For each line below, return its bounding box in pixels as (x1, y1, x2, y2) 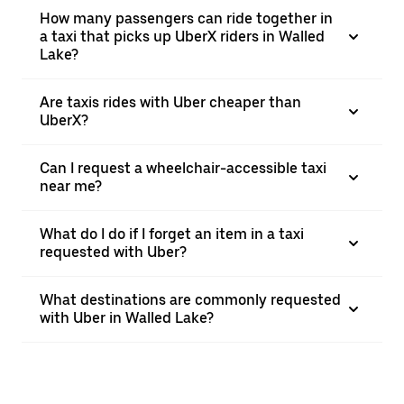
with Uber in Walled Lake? (40, 309, 214, 326)
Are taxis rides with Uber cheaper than (40, 94, 301, 111)
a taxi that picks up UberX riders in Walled (40, 28, 325, 45)
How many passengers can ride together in (40, 10, 333, 27)
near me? (40, 178, 102, 195)
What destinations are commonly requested (40, 291, 341, 308)
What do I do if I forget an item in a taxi (40, 225, 304, 243)
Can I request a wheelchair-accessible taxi (40, 160, 326, 177)
